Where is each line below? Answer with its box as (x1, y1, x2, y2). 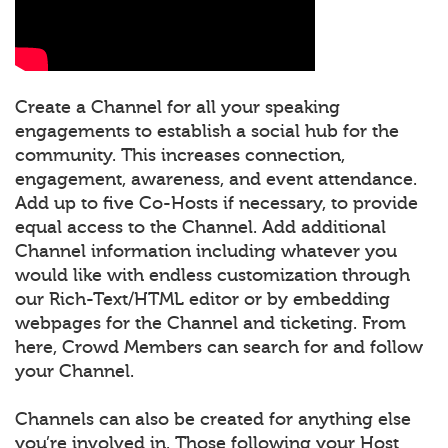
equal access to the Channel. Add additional (15, 217, 386, 238)
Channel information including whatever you (15, 241, 397, 262)
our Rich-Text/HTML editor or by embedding (15, 289, 390, 310)
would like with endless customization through (15, 265, 410, 286)
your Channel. (15, 361, 134, 382)
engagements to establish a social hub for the (15, 121, 399, 142)
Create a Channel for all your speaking (15, 97, 340, 118)
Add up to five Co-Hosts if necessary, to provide (15, 193, 418, 214)
